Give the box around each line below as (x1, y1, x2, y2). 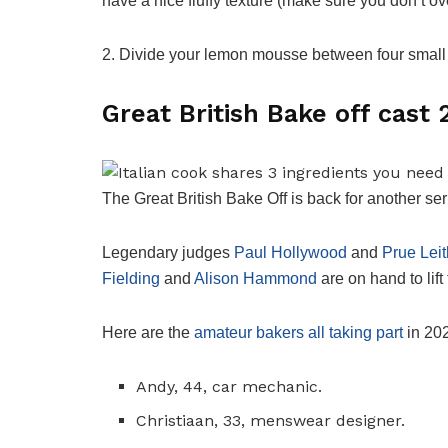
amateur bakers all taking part (194, 323, 403, 341)
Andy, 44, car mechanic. (136, 376, 323, 396)
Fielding (102, 269, 160, 287)
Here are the (102, 323, 194, 341)
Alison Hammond (194, 269, 317, 287)
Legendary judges (102, 243, 234, 261)
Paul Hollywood (234, 243, 347, 261)
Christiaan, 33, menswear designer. (136, 410, 406, 430)
